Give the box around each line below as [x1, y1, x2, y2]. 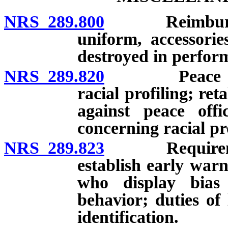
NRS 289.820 [4, 66, 104, 85]
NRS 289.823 [4, 138, 104, 157]
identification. [77, 207, 179, 226]
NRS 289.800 [4, 12, 104, 31]
